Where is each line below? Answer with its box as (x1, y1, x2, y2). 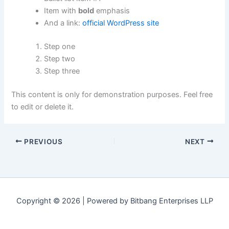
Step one (44, 41, 76, 51)
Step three (44, 66, 80, 76)
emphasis (94, 6, 130, 15)
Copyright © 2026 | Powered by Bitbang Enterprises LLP (16, 196, 213, 205)
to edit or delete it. (11, 102, 74, 111)
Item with (44, 6, 79, 15)
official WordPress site (82, 18, 159, 28)
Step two (44, 54, 76, 63)
